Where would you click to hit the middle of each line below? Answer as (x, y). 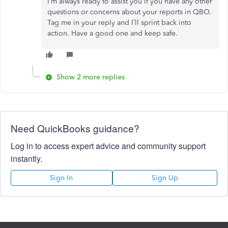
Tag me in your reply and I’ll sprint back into (119, 23)
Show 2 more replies (91, 77)
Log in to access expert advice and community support (108, 146)
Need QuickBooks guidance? (75, 128)
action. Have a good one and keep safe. (113, 34)
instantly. (26, 159)
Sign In (62, 178)
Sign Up (165, 178)
